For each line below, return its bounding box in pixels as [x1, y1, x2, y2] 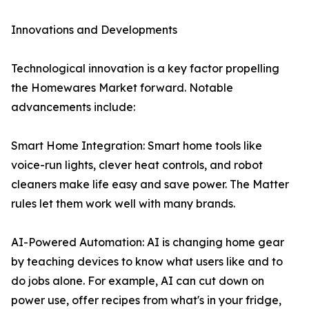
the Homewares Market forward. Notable [11, 81, 233, 95]
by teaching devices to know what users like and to [11, 255, 283, 269]
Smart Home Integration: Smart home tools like [11, 139, 262, 153]
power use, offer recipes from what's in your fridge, [11, 293, 281, 308]
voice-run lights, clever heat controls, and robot [11, 158, 263, 172]
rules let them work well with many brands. [11, 197, 235, 211]
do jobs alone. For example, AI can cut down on [11, 274, 264, 288]
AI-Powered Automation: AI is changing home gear [11, 235, 284, 250]
